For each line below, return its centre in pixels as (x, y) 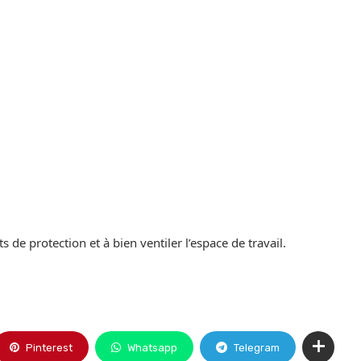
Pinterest (49, 348)
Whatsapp (152, 348)
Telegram (257, 348)
